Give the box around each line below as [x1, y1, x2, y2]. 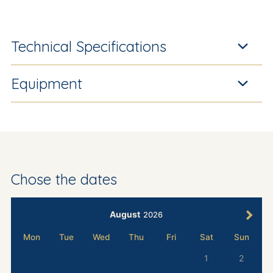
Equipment [10, 74, 82, 93]
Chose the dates [10, 170, 117, 189]
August [110, 209, 141, 220]
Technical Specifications [10, 37, 166, 56]
